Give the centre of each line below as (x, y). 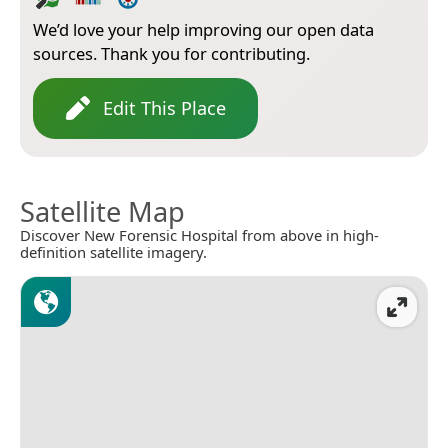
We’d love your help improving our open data (203, 29)
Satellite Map (102, 211)
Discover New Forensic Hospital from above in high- (199, 234)
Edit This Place (164, 107)
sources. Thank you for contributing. (171, 53)
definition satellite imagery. (113, 251)
